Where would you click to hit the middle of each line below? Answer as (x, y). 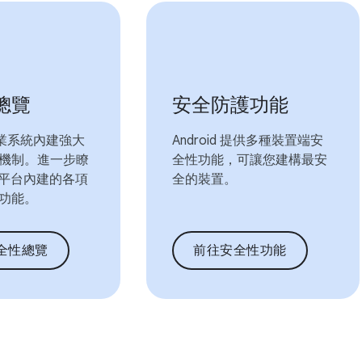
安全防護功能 (231, 105)
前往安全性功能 (240, 250)
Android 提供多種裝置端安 (248, 141)
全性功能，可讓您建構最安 (250, 160)
